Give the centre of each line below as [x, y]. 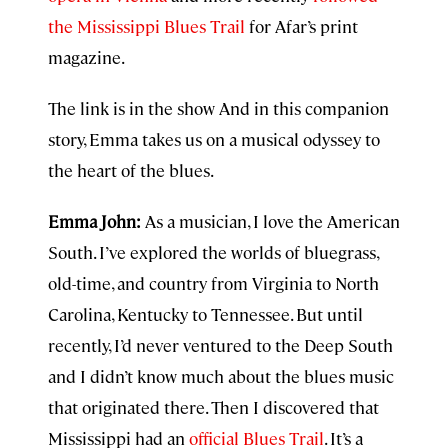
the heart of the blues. [131, 170]
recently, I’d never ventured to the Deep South [220, 345]
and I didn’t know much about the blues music [221, 376]
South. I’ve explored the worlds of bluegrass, [213, 252]
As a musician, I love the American [272, 221]
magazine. [86, 57]
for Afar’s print [303, 26]
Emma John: [96, 221]
